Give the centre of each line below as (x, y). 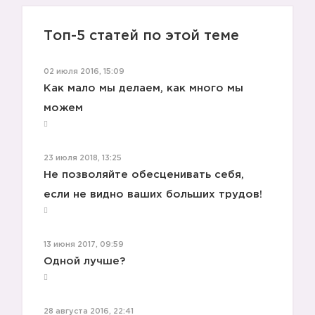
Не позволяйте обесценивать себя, (144, 175)
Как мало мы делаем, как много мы (143, 89)
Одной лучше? (84, 262)
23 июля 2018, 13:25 (83, 159)
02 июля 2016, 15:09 (84, 72)
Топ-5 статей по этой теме (141, 36)
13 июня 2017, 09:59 (84, 245)
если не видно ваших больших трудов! (153, 195)
